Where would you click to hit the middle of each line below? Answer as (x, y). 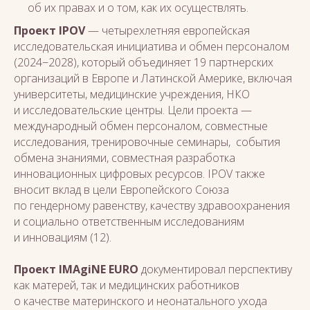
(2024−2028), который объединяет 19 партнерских (144, 62)
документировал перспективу (215, 269)
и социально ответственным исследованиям (129, 221)
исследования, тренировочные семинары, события (147, 142)
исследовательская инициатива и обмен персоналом (152, 46)
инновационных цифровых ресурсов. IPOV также (139, 174)
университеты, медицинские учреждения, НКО (132, 94)
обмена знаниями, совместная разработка (125, 158)
